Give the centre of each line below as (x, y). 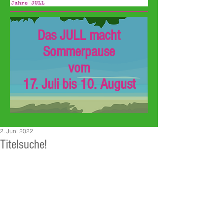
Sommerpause (79, 52)
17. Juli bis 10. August (79, 84)
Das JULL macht (79, 36)
